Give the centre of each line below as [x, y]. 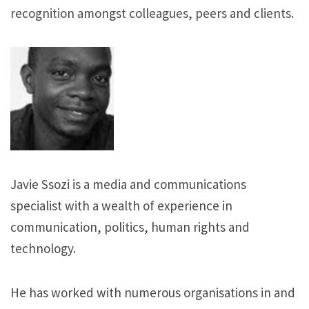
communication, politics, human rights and [130, 227]
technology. [43, 248]
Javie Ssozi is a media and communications [128, 184]
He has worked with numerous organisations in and [153, 292]
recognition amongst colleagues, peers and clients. [152, 13]
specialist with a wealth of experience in [121, 205]
